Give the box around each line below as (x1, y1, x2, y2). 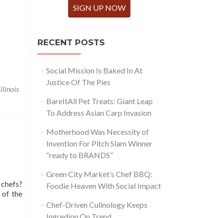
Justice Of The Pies (46, 77, 110, 87)
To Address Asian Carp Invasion (46, 108, 151, 117)
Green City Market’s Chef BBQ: (46, 169, 152, 179)
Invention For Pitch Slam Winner (46, 139, 152, 148)
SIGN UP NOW (73, 3, 126, 12)
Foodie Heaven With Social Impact (46, 181, 161, 190)
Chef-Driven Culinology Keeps (46, 200, 147, 209)
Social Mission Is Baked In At (46, 66, 143, 75)
